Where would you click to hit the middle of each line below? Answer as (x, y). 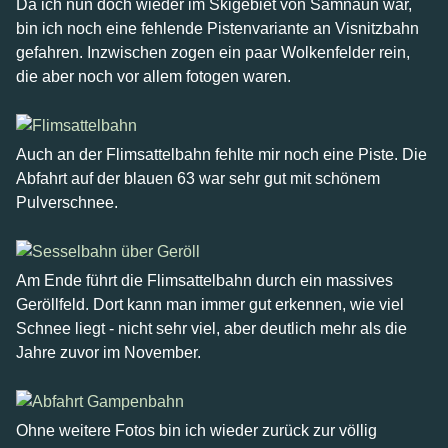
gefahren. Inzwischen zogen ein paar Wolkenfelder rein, (213, 52)
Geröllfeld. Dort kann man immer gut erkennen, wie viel (210, 304)
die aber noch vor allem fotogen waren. (153, 76)
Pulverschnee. (67, 202)
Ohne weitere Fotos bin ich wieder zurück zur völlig (196, 430)
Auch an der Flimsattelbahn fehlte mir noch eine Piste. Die (221, 154)
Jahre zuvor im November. (108, 352)
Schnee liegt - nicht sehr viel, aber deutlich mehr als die (211, 328)
